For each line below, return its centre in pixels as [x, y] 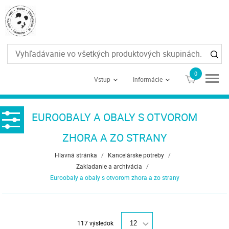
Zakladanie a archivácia [109, 166]
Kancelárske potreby [136, 155]
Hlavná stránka [76, 155]
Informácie [147, 79]
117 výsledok [95, 223]
